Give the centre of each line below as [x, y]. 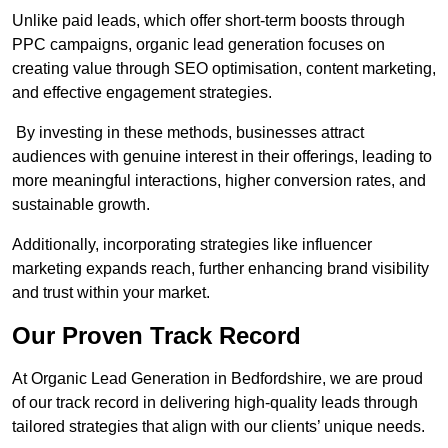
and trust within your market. [111, 293]
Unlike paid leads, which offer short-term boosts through [208, 21]
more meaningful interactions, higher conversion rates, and [219, 181]
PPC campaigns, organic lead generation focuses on [198, 45]
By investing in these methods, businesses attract [188, 133]
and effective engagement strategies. [142, 93]
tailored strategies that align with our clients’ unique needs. [218, 427]
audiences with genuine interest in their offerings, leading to [222, 157]
